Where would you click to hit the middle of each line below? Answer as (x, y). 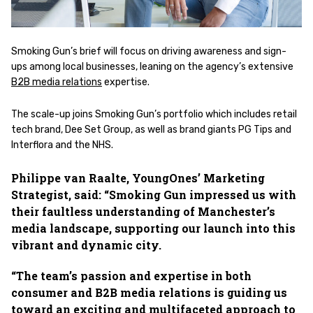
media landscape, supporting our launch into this (153, 228)
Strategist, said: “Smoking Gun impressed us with (154, 195)
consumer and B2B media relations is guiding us (149, 293)
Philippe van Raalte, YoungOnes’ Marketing (138, 178)
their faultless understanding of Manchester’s (143, 212)
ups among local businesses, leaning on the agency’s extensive (152, 67)
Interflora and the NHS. (62, 145)
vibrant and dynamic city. (86, 245)
